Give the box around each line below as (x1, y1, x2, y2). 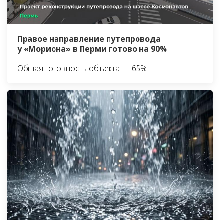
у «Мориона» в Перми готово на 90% (17, 43, 167, 55)
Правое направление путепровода (17, 33, 161, 45)
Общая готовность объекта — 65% (17, 63, 147, 74)
